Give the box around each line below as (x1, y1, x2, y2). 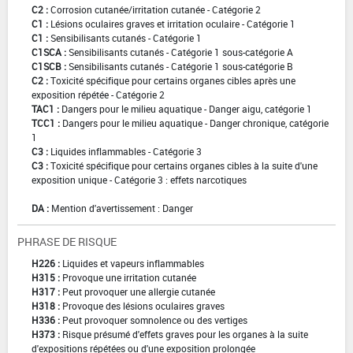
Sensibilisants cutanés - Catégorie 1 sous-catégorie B (69, 59, 293, 72)
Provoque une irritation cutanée (62, 270, 196, 284)
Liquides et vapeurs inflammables (62, 256, 204, 269)
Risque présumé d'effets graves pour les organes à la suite (62, 327, 308, 340)
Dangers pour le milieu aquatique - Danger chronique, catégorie (62, 116, 329, 129)
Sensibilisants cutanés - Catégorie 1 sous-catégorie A (69, 45, 293, 58)
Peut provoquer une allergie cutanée (62, 284, 215, 298)
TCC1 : (32, 116, 60, 129)
